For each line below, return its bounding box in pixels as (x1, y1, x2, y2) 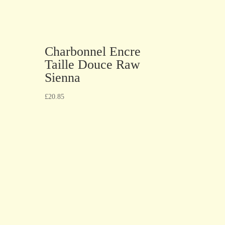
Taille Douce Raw (45, 57, 141, 72)
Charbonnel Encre (45, 44, 141, 59)
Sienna (45, 70, 81, 85)
